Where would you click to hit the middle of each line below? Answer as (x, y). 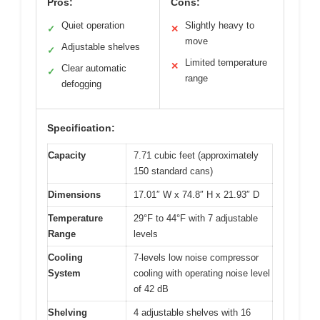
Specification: (81, 127)
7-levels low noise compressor (196, 257)
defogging (81, 84)
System (64, 273)
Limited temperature (226, 62)
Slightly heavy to (220, 25)
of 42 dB (151, 289)
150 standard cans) (173, 171)
